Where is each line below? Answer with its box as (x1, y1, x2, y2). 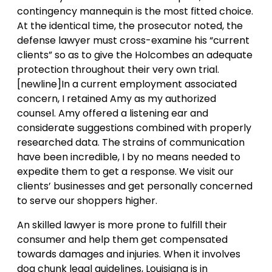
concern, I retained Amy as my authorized (17, 91, 216, 106)
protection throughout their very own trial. (17, 62, 219, 76)
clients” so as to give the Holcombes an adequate (17, 47, 253, 62)
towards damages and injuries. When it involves (17, 246, 240, 261)
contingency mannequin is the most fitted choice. (17, 4, 253, 18)
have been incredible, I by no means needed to (17, 149, 240, 164)
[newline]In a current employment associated (17, 76, 237, 91)
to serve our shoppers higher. (17, 193, 157, 208)
